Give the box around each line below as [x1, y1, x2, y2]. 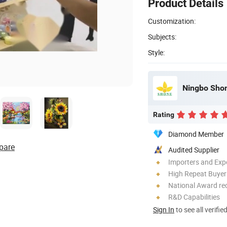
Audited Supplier [168, 144, 219, 155]
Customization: [148, 16, 196, 26]
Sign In [153, 204, 174, 214]
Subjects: [148, 31, 176, 42]
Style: [148, 47, 165, 57]
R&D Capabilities [168, 192, 220, 202]
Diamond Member [168, 129, 224, 139]
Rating [153, 110, 174, 119]
